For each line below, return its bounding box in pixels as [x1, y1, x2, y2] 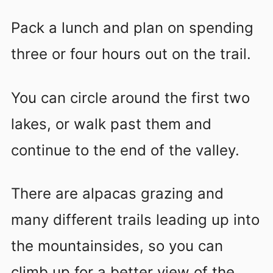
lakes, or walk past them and [11, 115, 211, 133]
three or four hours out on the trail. [11, 44, 251, 63]
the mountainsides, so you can [11, 237, 223, 255]
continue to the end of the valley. [11, 141, 239, 159]
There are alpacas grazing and [11, 185, 224, 203]
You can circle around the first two [11, 88, 250, 107]
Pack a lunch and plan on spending [11, 18, 253, 37]
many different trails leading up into [11, 211, 260, 229]
